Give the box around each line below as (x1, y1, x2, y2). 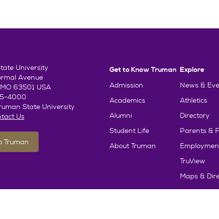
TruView (180, 156, 205, 165)
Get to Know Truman (109, 65, 176, 74)
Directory (180, 110, 210, 120)
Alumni (109, 110, 132, 120)
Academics (109, 95, 145, 105)
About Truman (109, 141, 156, 150)
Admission (109, 80, 143, 89)
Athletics (180, 95, 207, 105)
